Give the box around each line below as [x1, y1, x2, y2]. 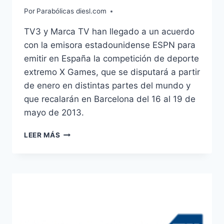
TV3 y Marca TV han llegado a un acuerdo [24, 26, 194, 37]
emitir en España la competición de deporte [24, 53, 199, 64]
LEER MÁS [24, 131, 60, 139]
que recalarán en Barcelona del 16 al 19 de [24, 94, 195, 104]
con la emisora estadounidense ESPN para [24, 40, 195, 50]
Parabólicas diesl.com [36, 7, 107, 15]
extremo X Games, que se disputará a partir [24, 67, 200, 77]
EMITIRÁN [59, 170, 95, 179]
